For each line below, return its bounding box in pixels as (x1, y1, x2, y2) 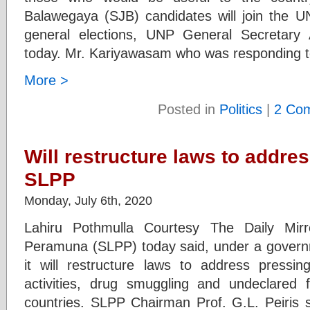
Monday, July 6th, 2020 (24, 193, 152, 208)
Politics (219, 101, 262, 117)
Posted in (158, 101, 219, 117)
